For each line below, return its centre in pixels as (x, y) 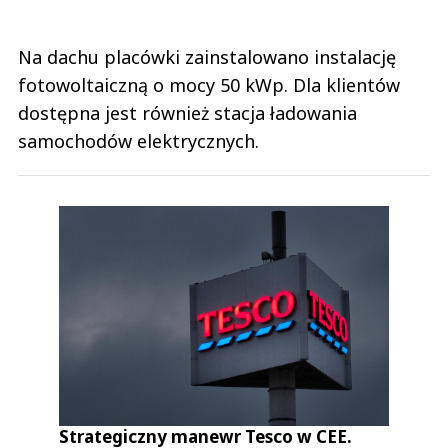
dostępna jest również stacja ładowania (187, 112)
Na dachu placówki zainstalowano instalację (207, 56)
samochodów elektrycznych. (138, 140)
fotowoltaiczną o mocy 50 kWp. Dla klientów (209, 84)
